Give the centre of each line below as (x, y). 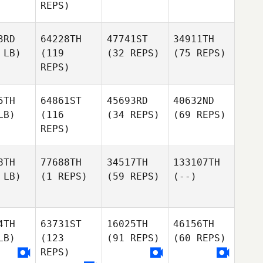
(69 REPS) (200, 115)
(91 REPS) (133, 238)
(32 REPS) (133, 53)
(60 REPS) (200, 238)
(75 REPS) (200, 53)
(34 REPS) (133, 115)
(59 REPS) (133, 176)
